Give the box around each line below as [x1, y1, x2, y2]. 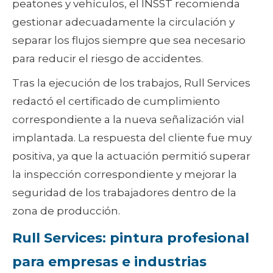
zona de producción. [12, 205, 120, 218]
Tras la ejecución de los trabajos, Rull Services [12, 77, 250, 90]
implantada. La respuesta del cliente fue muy [12, 132, 252, 144]
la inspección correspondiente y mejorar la [12, 168, 237, 181]
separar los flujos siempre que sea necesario [12, 34, 246, 47]
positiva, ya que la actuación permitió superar [12, 150, 250, 163]
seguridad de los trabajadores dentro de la [12, 186, 236, 199]
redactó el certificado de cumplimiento [12, 95, 220, 108]
